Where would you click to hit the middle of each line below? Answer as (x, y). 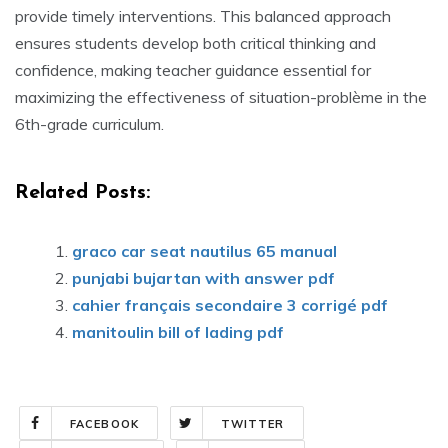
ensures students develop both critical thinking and (195, 43)
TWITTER (252, 424)
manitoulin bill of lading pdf (178, 332)
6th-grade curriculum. (89, 124)
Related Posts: (82, 193)
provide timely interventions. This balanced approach (203, 16)
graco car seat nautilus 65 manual (204, 251)
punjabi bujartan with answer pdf (203, 278)
